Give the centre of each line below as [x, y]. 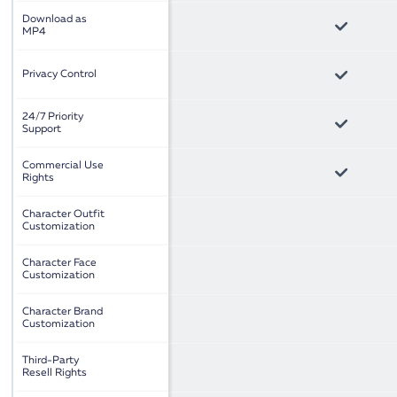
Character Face [60, 264]
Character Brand [63, 312]
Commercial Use [63, 166]
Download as [55, 20]
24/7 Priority [53, 117]
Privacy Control [60, 75]
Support [42, 130]
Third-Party [51, 361]
